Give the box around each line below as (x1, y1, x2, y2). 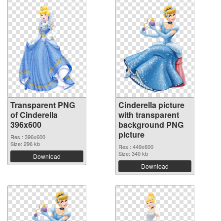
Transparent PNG (10, 99, 75, 111)
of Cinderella (10, 109, 58, 121)
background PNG (118, 119, 184, 131)
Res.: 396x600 (10, 133, 45, 141)
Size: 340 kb (118, 149, 148, 158)
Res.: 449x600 (118, 143, 153, 151)
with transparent (118, 109, 179, 121)
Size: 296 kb (10, 140, 40, 148)
